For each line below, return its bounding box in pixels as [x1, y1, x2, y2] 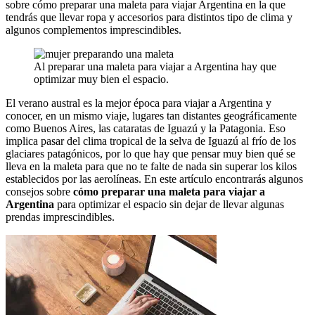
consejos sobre [6, 185, 73, 198]
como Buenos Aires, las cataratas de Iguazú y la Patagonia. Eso [6, 122, 285, 134]
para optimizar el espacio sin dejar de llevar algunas [54, 198, 284, 210]
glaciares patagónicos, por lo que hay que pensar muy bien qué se [6, 147, 295, 160]
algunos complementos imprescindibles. [6, 23, 181, 36]
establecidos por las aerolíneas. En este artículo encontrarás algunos [6, 172, 303, 185]
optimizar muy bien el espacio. [34, 72, 169, 85]
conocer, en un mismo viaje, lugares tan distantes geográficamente [6, 109, 297, 122]
